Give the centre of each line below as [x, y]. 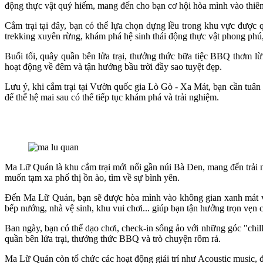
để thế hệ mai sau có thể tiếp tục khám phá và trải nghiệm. [112, 97]
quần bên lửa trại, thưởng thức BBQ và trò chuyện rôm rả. [113, 239]
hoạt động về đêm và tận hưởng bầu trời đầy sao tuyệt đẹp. [113, 67]
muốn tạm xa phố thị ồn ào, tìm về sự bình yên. [92, 178]
